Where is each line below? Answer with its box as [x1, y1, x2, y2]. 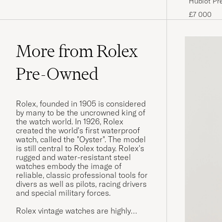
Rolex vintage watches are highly [16, 205, 131, 216]
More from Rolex [16, 40, 138, 61]
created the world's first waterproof [16, 125, 140, 135]
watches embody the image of [16, 161, 121, 171]
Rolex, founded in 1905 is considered [16, 98, 146, 109]
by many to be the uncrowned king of [16, 107, 145, 117]
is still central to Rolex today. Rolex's [16, 143, 144, 153]
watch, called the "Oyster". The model [16, 134, 146, 144]
